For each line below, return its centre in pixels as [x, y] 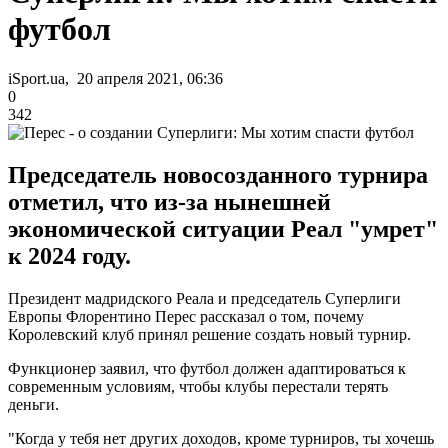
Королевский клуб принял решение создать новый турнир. [209, 334]
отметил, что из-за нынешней [169, 201]
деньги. [33, 404]
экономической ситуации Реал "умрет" [223, 228]
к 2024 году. [69, 255]
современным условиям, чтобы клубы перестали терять [198, 386]
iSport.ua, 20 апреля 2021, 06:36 [115, 78]
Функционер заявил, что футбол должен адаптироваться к [207, 368]
